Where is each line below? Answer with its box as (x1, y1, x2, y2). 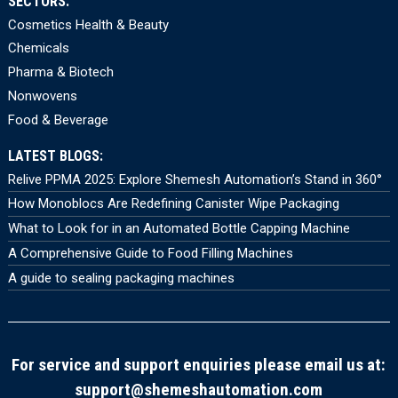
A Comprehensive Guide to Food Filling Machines (7, 244, 293, 261)
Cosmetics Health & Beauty (7, 16, 169, 33)
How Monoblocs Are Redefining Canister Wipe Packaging (7, 195, 339, 212)
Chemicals (7, 40, 69, 57)
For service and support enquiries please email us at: (12, 354, 386, 375)
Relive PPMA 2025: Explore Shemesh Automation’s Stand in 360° (7, 171, 382, 187)
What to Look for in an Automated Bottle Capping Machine (7, 220, 350, 237)
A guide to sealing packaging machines (7, 269, 235, 286)
